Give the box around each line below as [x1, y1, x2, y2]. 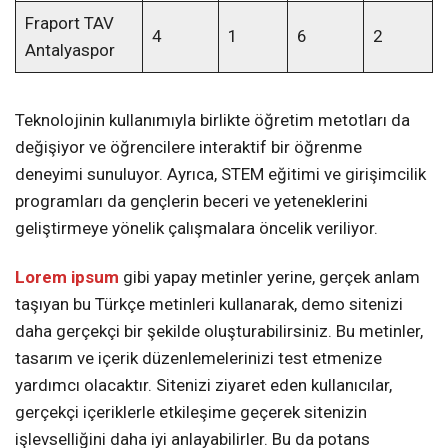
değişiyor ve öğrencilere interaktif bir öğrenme [15, 137, 362, 158]
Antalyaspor [24, 40, 115, 61]
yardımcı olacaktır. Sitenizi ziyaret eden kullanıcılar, [15, 375, 392, 396]
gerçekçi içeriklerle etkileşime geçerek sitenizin [15, 402, 367, 423]
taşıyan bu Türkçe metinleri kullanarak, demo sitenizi [15, 294, 403, 315]
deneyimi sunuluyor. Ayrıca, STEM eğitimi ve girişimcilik [15, 164, 426, 185]
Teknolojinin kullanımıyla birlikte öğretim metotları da [15, 110, 410, 131]
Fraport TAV [24, 13, 114, 34]
